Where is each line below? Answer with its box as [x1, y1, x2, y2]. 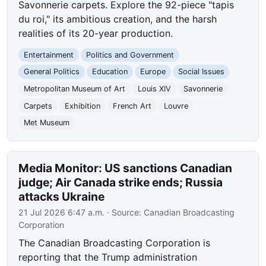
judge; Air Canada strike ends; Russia [18, 175, 223, 189]
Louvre [163, 101, 188, 110]
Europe [140, 67, 166, 77]
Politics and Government [85, 50, 174, 59]
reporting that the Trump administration [18, 251, 198, 263]
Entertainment [24, 50, 74, 59]
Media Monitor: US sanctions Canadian [18, 160, 233, 175]
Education [91, 67, 128, 77]
